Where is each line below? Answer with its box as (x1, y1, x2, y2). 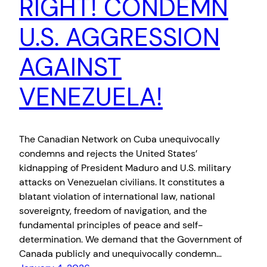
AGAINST (19, 50, 122, 83)
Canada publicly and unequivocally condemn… (19, 247, 222, 260)
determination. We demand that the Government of (19, 233, 242, 246)
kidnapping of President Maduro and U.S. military (19, 162, 231, 175)
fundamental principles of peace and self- (19, 219, 203, 232)
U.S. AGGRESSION (19, 20, 220, 54)
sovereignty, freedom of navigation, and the (19, 204, 207, 218)
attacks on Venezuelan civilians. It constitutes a (19, 176, 225, 189)
